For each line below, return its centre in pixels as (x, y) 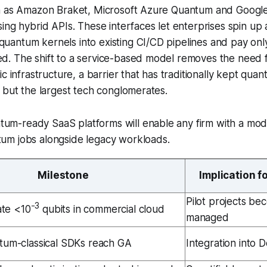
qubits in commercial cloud (102, 209)
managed (207, 217)
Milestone (63, 175)
